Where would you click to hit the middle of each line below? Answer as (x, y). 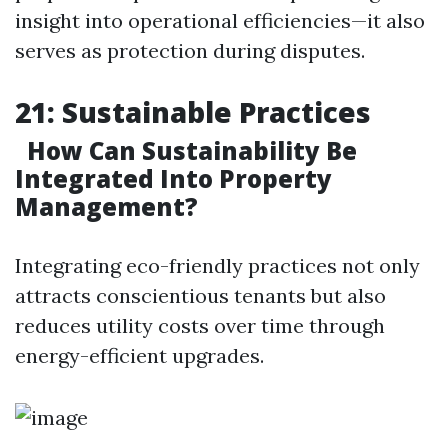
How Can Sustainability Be (189, 150)
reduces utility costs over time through (200, 325)
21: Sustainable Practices (193, 112)
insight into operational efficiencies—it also (220, 20)
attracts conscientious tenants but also (200, 295)
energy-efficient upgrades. (149, 355)
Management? (106, 206)
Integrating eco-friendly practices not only (217, 265)
